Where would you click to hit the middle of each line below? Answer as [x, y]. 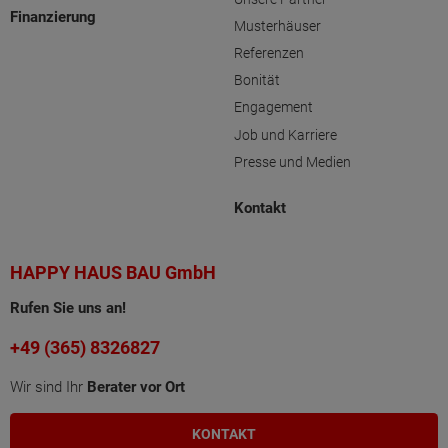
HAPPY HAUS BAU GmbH [113, 272]
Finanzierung [53, 17]
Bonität [257, 80]
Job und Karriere [285, 134]
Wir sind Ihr [48, 387]
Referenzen [269, 53]
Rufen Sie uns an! [68, 308]
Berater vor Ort [136, 387]
